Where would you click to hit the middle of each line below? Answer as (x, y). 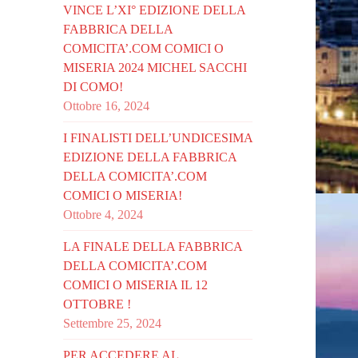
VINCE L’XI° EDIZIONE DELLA (155, 10)
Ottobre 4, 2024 (103, 214)
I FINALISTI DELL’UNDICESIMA (158, 137)
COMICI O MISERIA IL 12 (136, 284)
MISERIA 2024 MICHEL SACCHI (155, 67)
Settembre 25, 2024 (113, 323)
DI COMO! (93, 86)
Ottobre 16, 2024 (107, 105)
